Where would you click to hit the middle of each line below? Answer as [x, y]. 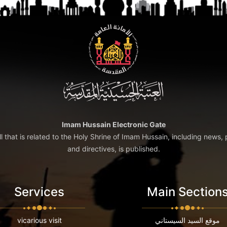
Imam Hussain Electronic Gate [113, 125]
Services [40, 192]
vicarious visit [39, 220]
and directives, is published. [113, 149]
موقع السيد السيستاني [188, 220]
